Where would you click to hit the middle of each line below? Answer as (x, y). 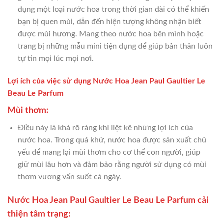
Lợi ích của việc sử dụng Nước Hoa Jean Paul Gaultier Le (106, 81)
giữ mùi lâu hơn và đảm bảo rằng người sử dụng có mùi (112, 165)
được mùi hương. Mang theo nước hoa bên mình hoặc (110, 34)
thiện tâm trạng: (39, 214)
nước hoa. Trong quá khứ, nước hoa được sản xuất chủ (112, 140)
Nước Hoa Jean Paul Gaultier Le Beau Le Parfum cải (108, 201)
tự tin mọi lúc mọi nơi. (55, 59)
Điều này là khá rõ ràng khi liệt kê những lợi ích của (105, 128)
